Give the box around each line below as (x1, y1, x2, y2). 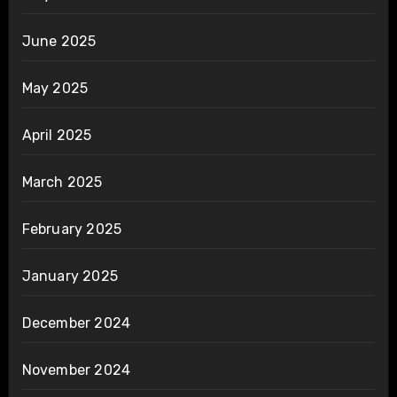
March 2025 (21, 173, 103, 191)
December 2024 (21, 314, 131, 331)
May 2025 (21, 79, 89, 97)
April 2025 (21, 126, 92, 144)
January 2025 (21, 267, 118, 284)
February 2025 (21, 220, 122, 237)
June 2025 (21, 32, 97, 50)
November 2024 (21, 361, 131, 378)
